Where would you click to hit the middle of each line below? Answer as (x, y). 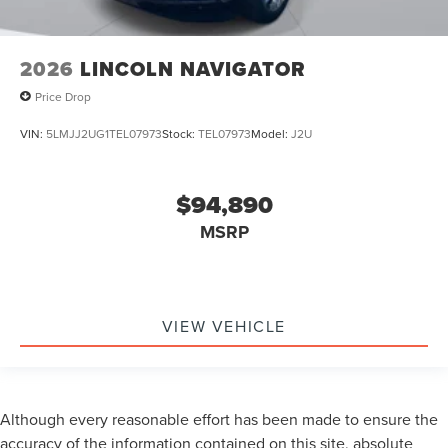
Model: (271, 134)
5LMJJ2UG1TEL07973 (104, 134)
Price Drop (63, 96)
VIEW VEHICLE (224, 326)
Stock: (180, 134)
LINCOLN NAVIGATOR (193, 69)
